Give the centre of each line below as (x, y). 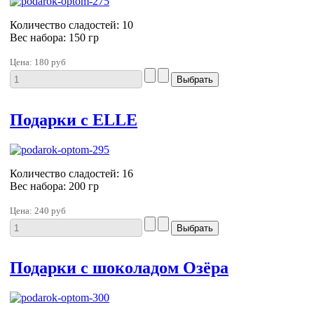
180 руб (50, 62)
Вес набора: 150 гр (54, 37)
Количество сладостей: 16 (71, 173)
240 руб (50, 210)
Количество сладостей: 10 (71, 25)
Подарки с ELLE (74, 120)
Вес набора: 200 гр (54, 186)
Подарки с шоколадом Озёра (119, 268)
